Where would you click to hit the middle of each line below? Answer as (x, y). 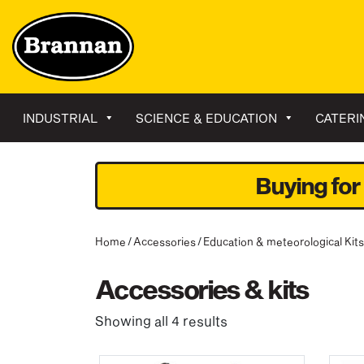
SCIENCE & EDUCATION (206, 117)
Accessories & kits (202, 288)
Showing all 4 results (161, 320)
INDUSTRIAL (60, 117)
